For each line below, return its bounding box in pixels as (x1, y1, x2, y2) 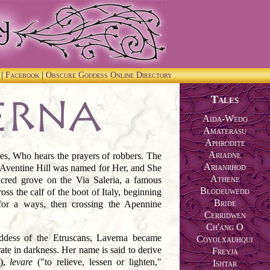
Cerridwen (204, 210, 246, 221)
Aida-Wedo (202, 113, 248, 124)
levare (10, 257, 33, 267)
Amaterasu (203, 125, 246, 136)
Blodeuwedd (200, 186, 250, 196)
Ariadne (209, 149, 241, 160)
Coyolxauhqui (196, 234, 253, 245)
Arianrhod (204, 162, 246, 172)
